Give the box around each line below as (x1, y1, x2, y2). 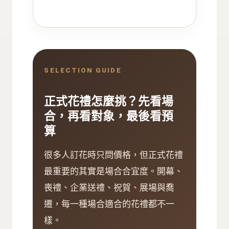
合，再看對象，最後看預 (44, 109, 174, 123)
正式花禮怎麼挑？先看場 (44, 94, 174, 108)
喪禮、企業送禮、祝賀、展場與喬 (44, 182, 175, 193)
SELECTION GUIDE (44, 66, 122, 74)
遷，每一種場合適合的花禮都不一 (44, 198, 175, 209)
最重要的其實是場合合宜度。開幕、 (44, 166, 184, 176)
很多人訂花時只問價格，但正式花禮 (44, 149, 184, 160)
